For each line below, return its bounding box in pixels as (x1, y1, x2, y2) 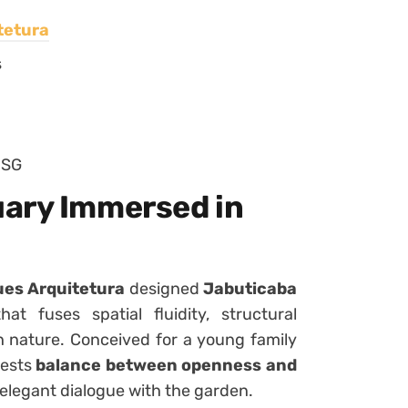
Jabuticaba (203, 278, 298, 299)
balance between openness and (36, 354, 298, 375)
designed (125, 278, 204, 299)
